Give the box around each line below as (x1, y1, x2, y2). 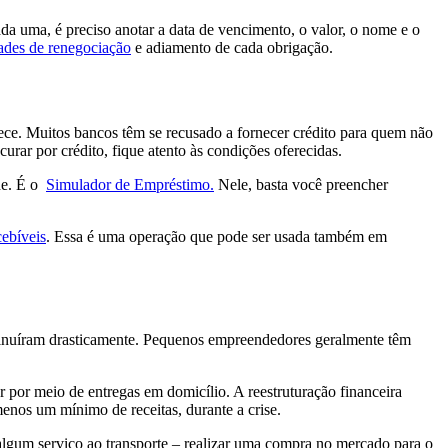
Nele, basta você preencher (214, 175, 388, 193)
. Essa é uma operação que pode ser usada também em (46, 227, 387, 245)
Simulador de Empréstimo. (46, 175, 214, 193)
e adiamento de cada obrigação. (131, 38, 333, 56)
